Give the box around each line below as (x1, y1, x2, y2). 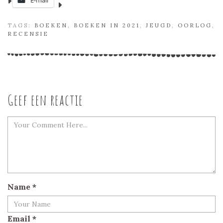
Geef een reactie (7, 91, 83, 110)
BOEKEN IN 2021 (74, 22, 140, 29)
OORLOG (178, 22, 212, 29)
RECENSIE (7, 30, 49, 38)
